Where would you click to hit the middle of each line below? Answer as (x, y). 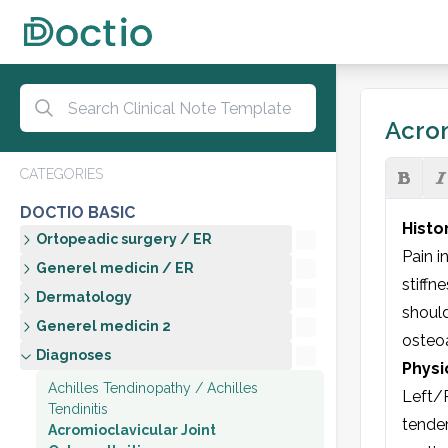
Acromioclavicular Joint (132, 430)
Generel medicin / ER (115, 268)
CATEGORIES (61, 174)
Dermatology (84, 297)
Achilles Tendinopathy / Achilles (153, 388)
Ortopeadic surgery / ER (124, 239)
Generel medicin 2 (103, 326)
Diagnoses (73, 355)
